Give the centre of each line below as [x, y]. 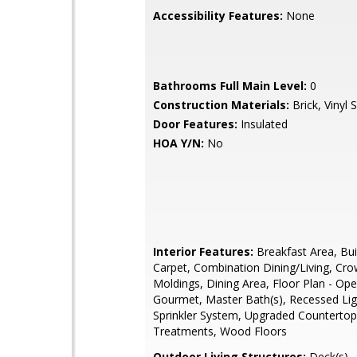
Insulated [263, 124]
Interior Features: [203, 251]
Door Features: [195, 124]
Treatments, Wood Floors [220, 331]
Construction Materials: [221, 105]
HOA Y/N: [178, 143]
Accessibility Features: [218, 16]
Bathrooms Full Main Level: [230, 86]
